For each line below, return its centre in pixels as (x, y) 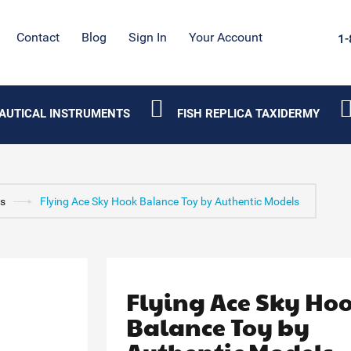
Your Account (226, 37)
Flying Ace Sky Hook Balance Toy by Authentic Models (169, 201)
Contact (38, 37)
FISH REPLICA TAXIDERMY (248, 114)
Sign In (148, 37)
